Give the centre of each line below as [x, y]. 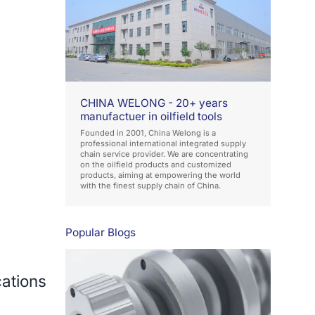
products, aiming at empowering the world [161, 175]
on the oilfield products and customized [156, 164]
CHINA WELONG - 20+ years [154, 103]
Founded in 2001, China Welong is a [148, 133]
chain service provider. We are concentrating [165, 154]
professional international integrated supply [163, 143]
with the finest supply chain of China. [151, 185]
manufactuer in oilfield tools [152, 116]
